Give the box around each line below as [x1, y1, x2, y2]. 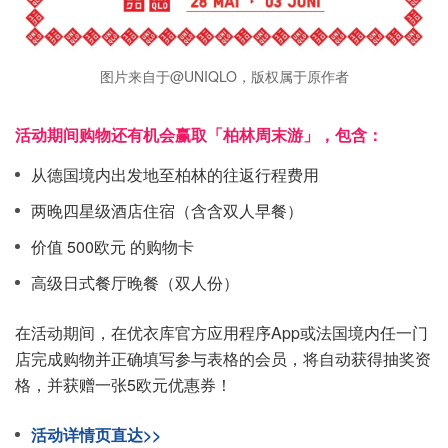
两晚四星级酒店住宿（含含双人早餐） [31, 199, 303, 222]
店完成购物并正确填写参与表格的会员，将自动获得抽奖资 [15, 347, 431, 370]
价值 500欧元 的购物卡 [31, 235, 194, 258]
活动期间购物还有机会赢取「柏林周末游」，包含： [15, 123, 383, 146]
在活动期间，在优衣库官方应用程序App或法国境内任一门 [15, 321, 428, 344]
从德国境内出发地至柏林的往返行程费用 [31, 163, 319, 186]
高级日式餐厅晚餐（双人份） [31, 271, 239, 294]
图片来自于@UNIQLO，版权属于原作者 [99, 66, 349, 86]
